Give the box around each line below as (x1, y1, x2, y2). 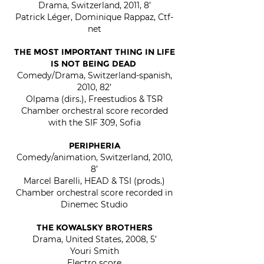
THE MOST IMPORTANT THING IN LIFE (14, 47, 175, 57)
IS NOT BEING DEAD (50, 58, 136, 69)
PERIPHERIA (68, 140, 120, 151)
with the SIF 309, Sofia (48, 117, 141, 128)
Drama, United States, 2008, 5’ (32, 234, 157, 245)
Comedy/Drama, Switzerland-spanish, (16, 70, 172, 81)
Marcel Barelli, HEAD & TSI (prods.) (24, 176, 165, 186)
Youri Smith (70, 246, 119, 256)
